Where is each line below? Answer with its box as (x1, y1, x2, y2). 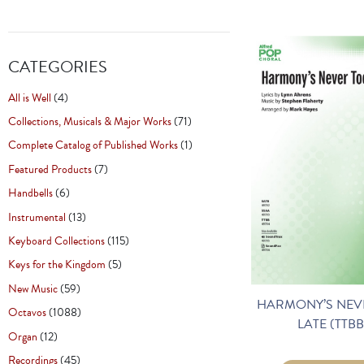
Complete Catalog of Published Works (8, 136, 178, 154)
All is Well (8, 89, 51, 106)
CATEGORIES (8, 54, 107, 79)
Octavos (8, 304, 46, 322)
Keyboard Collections (8, 232, 105, 249)
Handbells (8, 184, 53, 202)
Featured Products (8, 160, 92, 178)
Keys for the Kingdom (8, 256, 106, 274)
